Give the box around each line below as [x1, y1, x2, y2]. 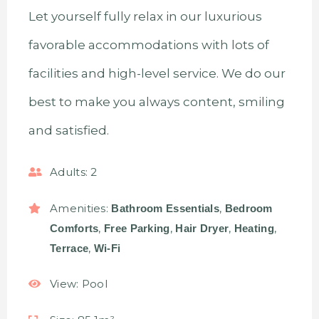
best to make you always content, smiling [28, 95, 285, 109]
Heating [234, 221, 274, 234]
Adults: [50, 165, 88, 179]
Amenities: [50, 201, 108, 215]
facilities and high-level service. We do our [28, 66, 286, 80]
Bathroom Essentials [111, 202, 220, 214]
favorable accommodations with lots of [28, 38, 269, 52]
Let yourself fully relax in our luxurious [28, 9, 262, 23]
